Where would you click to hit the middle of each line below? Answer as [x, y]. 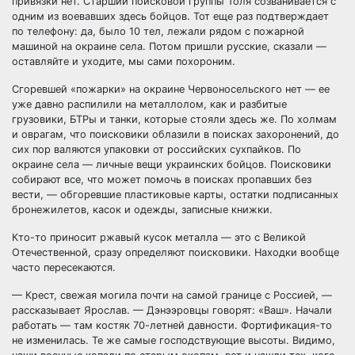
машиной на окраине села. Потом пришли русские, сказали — [169, 46]
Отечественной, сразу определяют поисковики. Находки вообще [176, 252]
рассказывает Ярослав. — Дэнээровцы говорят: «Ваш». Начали [172, 310]
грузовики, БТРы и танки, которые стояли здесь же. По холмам [174, 119]
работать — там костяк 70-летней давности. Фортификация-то [172, 325]
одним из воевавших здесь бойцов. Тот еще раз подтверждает [170, 16]
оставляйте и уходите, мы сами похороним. [124, 61]
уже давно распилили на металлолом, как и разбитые [149, 104]
